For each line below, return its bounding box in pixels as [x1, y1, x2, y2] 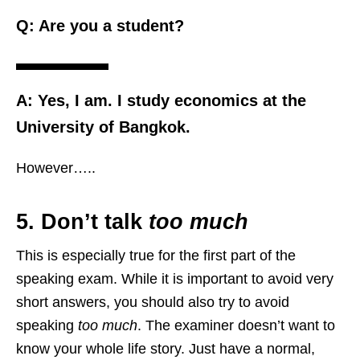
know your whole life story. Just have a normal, [16, 341, 315, 358]
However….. [16, 160, 96, 177]
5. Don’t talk [16, 210, 149, 235]
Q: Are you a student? [16, 17, 184, 35]
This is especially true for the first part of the [16, 247, 296, 264]
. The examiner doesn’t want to [137, 317, 335, 334]
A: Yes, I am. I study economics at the [16, 92, 306, 110]
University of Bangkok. [16, 118, 190, 137]
